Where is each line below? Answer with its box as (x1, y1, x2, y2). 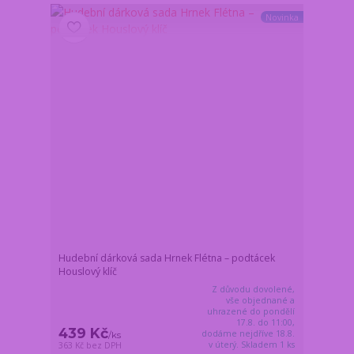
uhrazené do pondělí (207, 306, 296, 318)
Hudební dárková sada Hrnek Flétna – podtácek (58, 251, 276, 265)
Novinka (265, 11, 299, 23)
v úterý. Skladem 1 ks (209, 339, 296, 351)
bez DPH (86, 340, 122, 352)
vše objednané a (226, 295, 296, 307)
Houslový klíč (58, 265, 118, 279)
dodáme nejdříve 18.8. (201, 328, 296, 340)
